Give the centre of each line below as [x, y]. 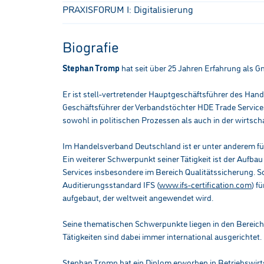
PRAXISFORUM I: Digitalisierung [128, 8]
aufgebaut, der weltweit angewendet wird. [138, 197]
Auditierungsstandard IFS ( [110, 184]
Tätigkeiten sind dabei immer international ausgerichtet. [162, 236]
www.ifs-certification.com [205, 184]
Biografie [90, 46]
